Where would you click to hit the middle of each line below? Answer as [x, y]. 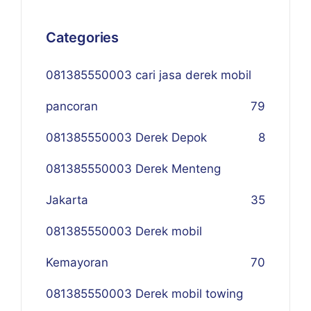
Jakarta [67, 200]
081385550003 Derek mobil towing [144, 294]
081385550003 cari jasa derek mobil [149, 75]
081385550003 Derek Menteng [133, 169]
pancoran [72, 106]
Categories [82, 37]
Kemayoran [77, 262]
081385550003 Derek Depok [126, 137]
